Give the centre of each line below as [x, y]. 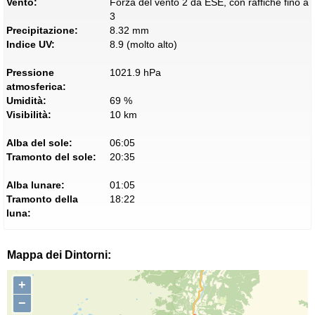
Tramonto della [42, 199]
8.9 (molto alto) [143, 44]
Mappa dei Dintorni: [59, 255]
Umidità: [26, 101]
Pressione [30, 72]
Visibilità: [29, 115]
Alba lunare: [36, 185]
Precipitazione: [42, 30]
